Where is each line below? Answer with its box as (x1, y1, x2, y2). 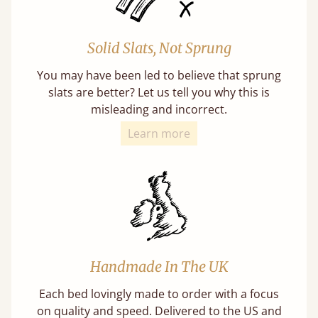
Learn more (128, 126, 190, 141)
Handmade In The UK (90, 258, 228, 275)
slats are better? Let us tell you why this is (48, 84, 270, 100)
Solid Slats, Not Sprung (87, 39, 231, 57)
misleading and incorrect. (91, 102, 227, 117)
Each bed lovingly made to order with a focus (39, 286, 279, 302)
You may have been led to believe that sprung (37, 67, 281, 83)
